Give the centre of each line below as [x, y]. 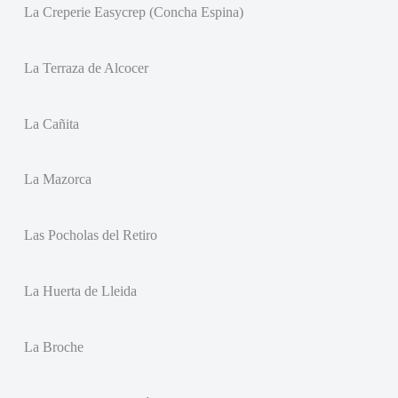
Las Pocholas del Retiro [90, 235]
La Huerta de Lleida [80, 291]
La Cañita [51, 123]
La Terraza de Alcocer [86, 68]
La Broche [53, 346]
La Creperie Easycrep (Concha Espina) [133, 12]
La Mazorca [57, 179]
